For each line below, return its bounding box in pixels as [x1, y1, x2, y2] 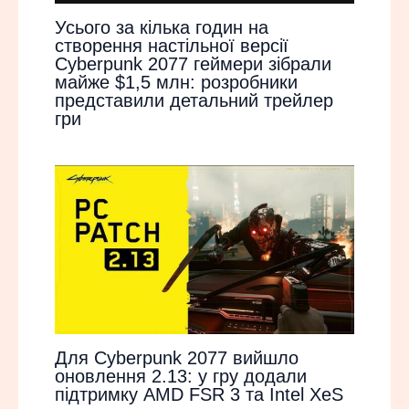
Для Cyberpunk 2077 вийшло [55, 348, 299, 369]
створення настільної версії [55, 36, 288, 57]
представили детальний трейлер [55, 90, 333, 111]
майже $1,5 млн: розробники [55, 72, 298, 93]
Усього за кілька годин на [55, 17, 268, 38]
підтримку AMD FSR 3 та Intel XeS [55, 384, 343, 405]
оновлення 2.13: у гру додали [55, 366, 307, 387]
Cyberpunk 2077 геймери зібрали [55, 54, 331, 75]
